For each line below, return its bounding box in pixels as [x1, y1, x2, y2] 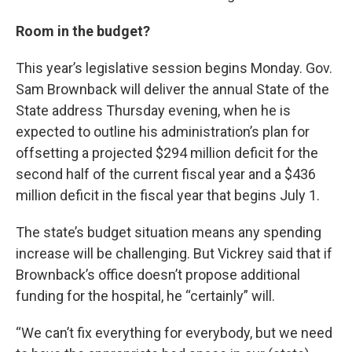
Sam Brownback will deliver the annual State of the [16, 81, 329, 98]
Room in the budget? [16, 23, 150, 40]
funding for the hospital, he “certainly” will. [16, 288, 275, 305]
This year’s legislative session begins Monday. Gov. [16, 60, 332, 77]
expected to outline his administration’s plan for [16, 123, 310, 141]
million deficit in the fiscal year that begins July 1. [16, 187, 320, 204]
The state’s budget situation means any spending [16, 224, 321, 241]
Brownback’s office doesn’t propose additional [16, 266, 300, 284]
